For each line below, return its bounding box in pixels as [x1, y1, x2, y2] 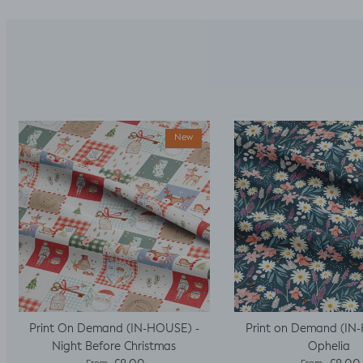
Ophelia [308, 340, 351, 352]
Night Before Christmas [52, 340, 177, 352]
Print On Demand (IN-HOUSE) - [28, 322, 199, 335]
